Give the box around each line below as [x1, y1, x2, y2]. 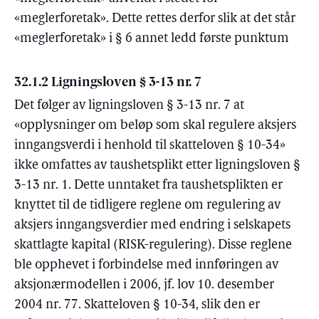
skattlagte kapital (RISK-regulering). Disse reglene [14, 239, 292, 252]
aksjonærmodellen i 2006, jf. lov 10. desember [14, 278, 274, 292]
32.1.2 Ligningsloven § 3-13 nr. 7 [14, 76, 202, 90]
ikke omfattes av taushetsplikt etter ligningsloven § [14, 159, 300, 172]
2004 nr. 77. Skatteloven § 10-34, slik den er [14, 298, 260, 312]
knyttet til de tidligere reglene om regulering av [14, 199, 281, 212]
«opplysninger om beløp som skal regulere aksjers [14, 119, 296, 132]
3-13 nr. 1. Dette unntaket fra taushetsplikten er [14, 179, 283, 192]
